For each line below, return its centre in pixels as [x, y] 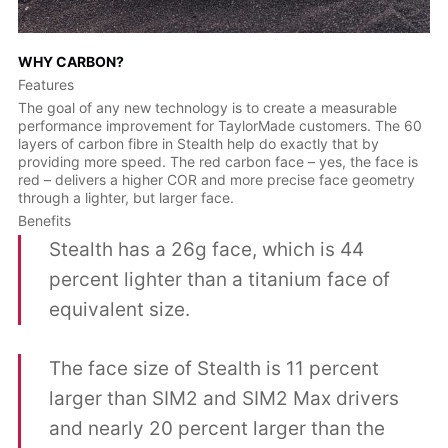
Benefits [44, 221]
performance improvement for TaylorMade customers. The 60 [219, 126]
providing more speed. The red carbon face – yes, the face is [217, 162]
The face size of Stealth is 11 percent [214, 368]
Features [45, 85]
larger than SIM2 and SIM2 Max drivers [224, 398]
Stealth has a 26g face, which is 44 [207, 250]
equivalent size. [120, 310]
